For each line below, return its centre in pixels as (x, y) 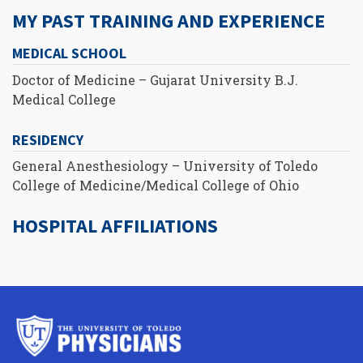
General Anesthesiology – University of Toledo (165, 165)
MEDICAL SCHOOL (69, 53)
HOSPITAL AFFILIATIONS (115, 225)
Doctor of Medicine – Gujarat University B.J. (155, 79)
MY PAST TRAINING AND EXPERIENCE (169, 21)
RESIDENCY (48, 139)
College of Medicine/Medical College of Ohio (156, 185)
